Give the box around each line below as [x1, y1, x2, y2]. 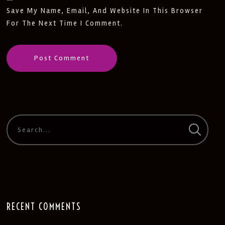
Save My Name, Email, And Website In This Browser [7, 7, 203, 15]
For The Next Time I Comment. [7, 19, 124, 28]
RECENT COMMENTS [7, 201, 82, 212]
